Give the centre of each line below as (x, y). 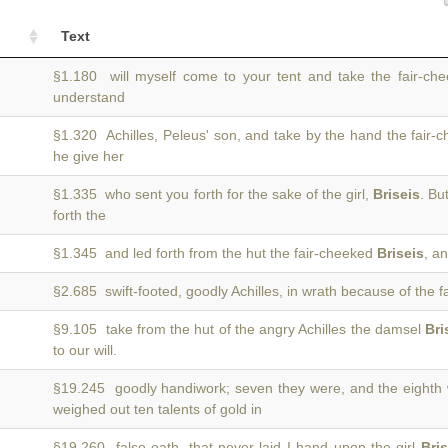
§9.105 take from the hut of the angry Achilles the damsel (239, 329)
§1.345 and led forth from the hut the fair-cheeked (215, 253)
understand (89, 97)
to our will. (85, 350)
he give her (88, 156)
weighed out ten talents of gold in (157, 409)
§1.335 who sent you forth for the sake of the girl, (213, 194)
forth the (79, 215)
